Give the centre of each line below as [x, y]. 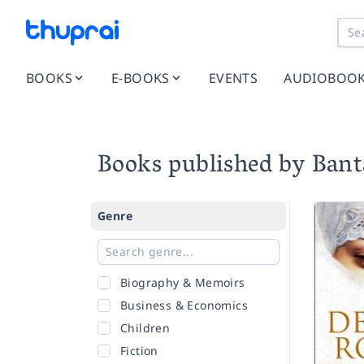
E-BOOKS [141, 78]
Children [145, 328]
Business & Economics [184, 305]
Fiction [139, 351]
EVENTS [233, 78]
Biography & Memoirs [183, 282]
